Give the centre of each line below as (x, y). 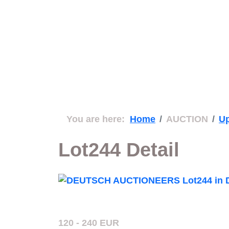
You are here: (98, 119)
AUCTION (187, 119)
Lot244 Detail (119, 150)
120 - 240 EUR (89, 223)
